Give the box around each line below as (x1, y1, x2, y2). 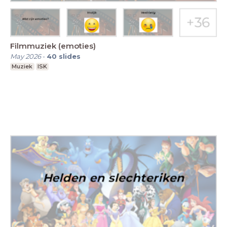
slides (59, 52, 81, 60)
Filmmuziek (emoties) (10, 41, 96, 51)
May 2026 (10, 52, 41, 60)
